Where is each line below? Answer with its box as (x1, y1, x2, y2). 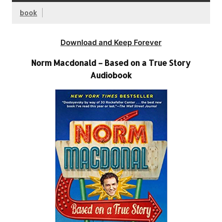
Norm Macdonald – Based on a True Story (31, 57, 191, 68)
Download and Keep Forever (60, 37, 162, 47)
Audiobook (90, 69, 132, 80)
